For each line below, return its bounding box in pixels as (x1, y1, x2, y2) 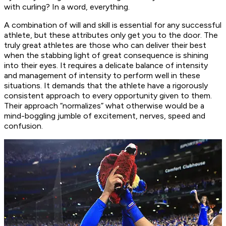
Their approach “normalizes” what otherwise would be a (4, 101, 204, 111)
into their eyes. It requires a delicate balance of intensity (4, 61, 208, 71)
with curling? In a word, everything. (4, 2, 130, 12)
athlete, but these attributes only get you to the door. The (4, 30, 218, 40)
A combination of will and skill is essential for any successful (4, 20, 221, 30)
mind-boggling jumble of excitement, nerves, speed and (4, 111, 205, 121)
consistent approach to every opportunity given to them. (4, 91, 212, 101)
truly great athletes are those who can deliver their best (4, 40, 206, 50)
